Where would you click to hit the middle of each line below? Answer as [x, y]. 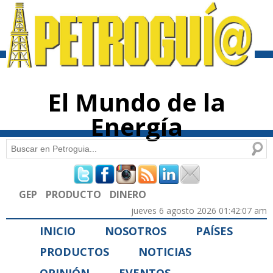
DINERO [128, 194]
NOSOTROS [136, 231]
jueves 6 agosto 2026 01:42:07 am [199, 210]
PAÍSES [214, 231]
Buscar [21, 147]
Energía [136, 127]
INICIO [58, 231]
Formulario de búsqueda [96, 174]
